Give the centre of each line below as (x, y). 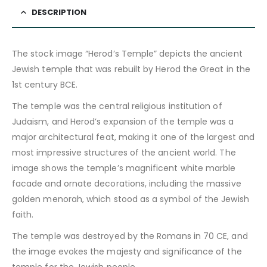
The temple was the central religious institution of (117, 106)
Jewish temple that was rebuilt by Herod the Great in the (131, 69)
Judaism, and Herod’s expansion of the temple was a (123, 121)
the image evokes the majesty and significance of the (127, 251)
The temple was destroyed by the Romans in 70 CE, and (130, 236)
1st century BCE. (45, 84)
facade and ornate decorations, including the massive (127, 183)
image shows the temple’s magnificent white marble (124, 168)
